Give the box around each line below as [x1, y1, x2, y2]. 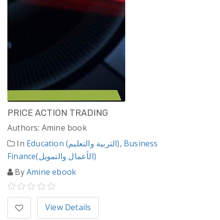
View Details [45, 202, 91, 213]
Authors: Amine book [7, 122, 87, 134]
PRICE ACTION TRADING [7, 108, 108, 119]
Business [124, 138, 158, 149]
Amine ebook [27, 166, 77, 178]
